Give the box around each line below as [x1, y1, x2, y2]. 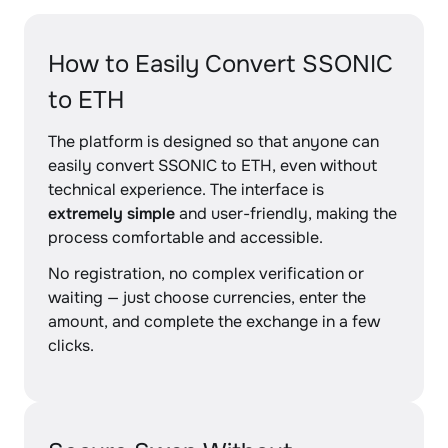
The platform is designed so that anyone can [48, 131, 379, 152]
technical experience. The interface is [48, 179, 324, 200]
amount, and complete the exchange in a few [48, 311, 380, 332]
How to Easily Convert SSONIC [48, 49, 393, 79]
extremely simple [48, 203, 175, 224]
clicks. [48, 335, 94, 356]
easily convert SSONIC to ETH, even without [48, 155, 377, 176]
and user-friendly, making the [175, 203, 397, 224]
